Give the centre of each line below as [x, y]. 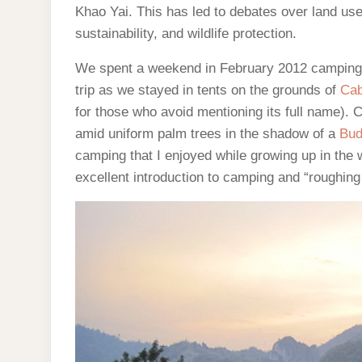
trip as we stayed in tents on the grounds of [208, 90]
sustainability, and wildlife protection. [186, 34]
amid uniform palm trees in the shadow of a [207, 134]
